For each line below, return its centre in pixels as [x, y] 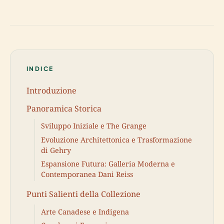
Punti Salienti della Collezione [83, 194]
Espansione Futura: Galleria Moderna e [108, 164]
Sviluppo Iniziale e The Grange [94, 126]
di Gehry [56, 150]
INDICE [40, 68]
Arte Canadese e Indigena [85, 211]
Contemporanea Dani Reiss [87, 174]
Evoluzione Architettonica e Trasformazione [116, 139]
